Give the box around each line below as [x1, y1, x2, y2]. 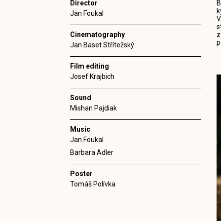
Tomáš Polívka [70, 180, 115, 188]
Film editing [70, 62, 109, 70]
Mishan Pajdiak [70, 104, 117, 112]
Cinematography [70, 31, 125, 38]
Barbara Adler [70, 148, 113, 156]
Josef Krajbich [70, 73, 114, 80]
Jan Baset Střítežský [70, 41, 134, 49]
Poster [70, 170, 93, 178]
